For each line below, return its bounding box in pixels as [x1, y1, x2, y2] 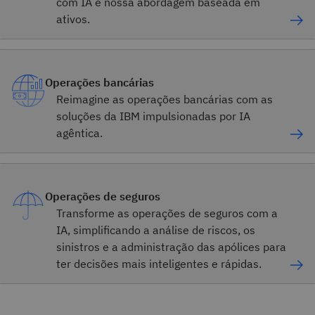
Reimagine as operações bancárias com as [56, 92, 273, 106]
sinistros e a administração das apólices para [56, 240, 286, 254]
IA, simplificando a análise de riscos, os [56, 223, 255, 237]
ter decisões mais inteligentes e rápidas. [56, 257, 262, 271]
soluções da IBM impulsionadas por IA [56, 109, 250, 123]
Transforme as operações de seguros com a [56, 206, 278, 220]
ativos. [56, 12, 90, 26]
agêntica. [56, 126, 103, 140]
